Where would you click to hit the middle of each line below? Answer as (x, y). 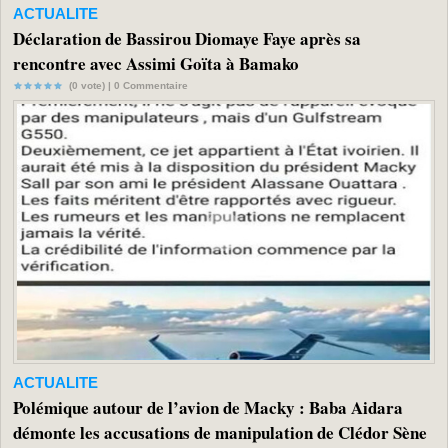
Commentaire (154, 85)
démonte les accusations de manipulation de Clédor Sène (220, 433)
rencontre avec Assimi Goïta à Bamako (156, 63)
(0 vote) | (88, 85)
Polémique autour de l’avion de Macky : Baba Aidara (208, 408)
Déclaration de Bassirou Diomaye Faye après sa (187, 38)
